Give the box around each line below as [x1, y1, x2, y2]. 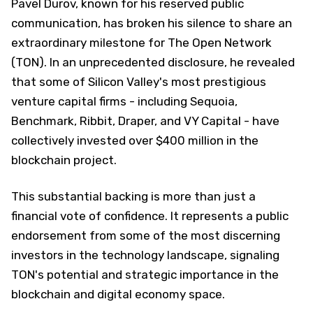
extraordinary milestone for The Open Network [11, 35, 272, 50]
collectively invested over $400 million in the [11, 133, 259, 147]
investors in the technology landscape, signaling [11, 247, 279, 262]
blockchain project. [11, 152, 117, 167]
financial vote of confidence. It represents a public [11, 208, 289, 223]
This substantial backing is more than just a [11, 189, 256, 203]
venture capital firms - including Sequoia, [11, 94, 238, 108]
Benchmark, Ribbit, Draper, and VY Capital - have [11, 113, 279, 128]
